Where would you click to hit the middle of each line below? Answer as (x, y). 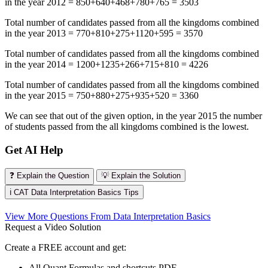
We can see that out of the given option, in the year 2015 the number (133, 116)
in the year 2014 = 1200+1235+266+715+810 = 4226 (106, 65)
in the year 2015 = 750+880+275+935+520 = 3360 (102, 96)
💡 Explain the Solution (141, 175)
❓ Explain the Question (49, 175)
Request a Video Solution (53, 227)
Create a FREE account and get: (66, 247)
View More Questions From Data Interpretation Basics (108, 216)
